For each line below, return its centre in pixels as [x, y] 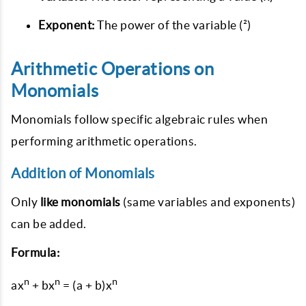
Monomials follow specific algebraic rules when [139, 119]
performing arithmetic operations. [104, 141]
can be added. [49, 224]
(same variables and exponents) [208, 202]
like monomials [80, 202]
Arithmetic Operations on [112, 69]
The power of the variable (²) [173, 25]
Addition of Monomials [83, 173]
